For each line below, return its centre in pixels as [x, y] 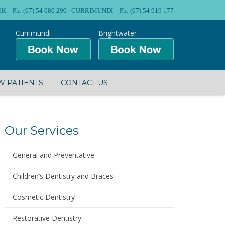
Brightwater [118, 33]
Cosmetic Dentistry [44, 197]
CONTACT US [84, 83]
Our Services [41, 130]
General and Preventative [54, 155]
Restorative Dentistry [47, 218]
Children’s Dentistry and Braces [63, 176]
